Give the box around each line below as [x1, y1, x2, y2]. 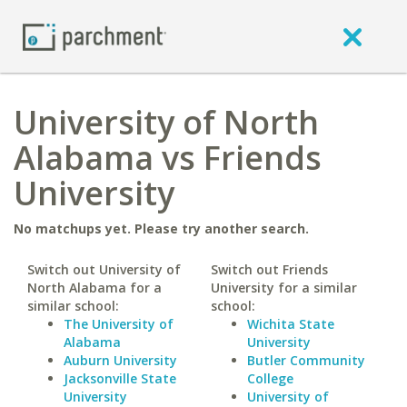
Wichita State [246, 315, 334, 333]
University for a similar [210, 279, 357, 296]
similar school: [27, 297, 119, 314]
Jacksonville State [64, 370, 176, 387]
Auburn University [64, 352, 177, 369]
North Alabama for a [27, 279, 162, 296]
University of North [14, 100, 319, 144]
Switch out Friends [210, 261, 328, 278]
